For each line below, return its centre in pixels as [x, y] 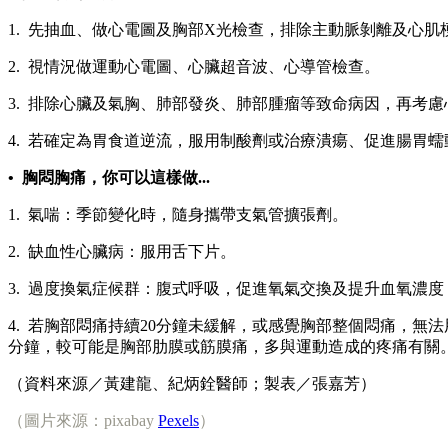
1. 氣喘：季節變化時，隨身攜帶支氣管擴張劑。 [178, 214]
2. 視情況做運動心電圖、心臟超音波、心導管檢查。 [194, 66]
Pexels [178, 420]
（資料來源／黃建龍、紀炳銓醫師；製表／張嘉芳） [192, 383]
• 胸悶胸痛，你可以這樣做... [109, 177]
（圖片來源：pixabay [83, 420]
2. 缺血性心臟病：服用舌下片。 [122, 251]
